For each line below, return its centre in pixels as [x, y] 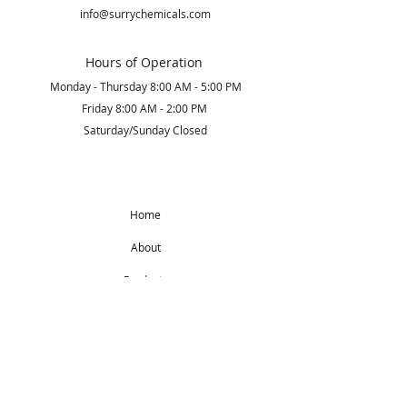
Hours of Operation [145, 62]
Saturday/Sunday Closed [145, 130]
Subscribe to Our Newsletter [145, 373]
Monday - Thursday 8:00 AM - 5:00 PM [145, 86]
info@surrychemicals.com [145, 14]
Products [145, 280]
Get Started [145, 313]
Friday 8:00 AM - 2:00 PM [145, 108]
